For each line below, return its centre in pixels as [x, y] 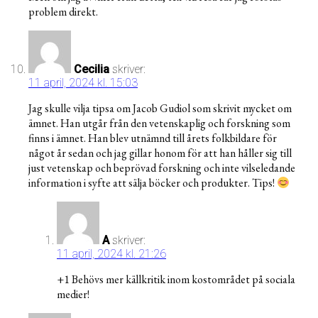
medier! [73, 295]
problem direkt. [63, 12]
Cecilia [92, 70]
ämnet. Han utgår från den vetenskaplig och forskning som [159, 124]
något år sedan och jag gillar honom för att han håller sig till [160, 153]
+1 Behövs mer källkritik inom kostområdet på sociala [176, 280]
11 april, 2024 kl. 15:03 [83, 83]
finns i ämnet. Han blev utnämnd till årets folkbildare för [153, 138]
